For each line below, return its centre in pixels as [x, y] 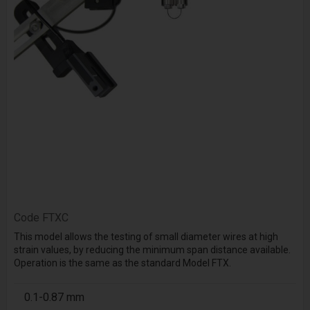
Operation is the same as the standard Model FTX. [122, 263]
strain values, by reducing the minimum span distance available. [152, 250]
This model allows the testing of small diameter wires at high [146, 237]
